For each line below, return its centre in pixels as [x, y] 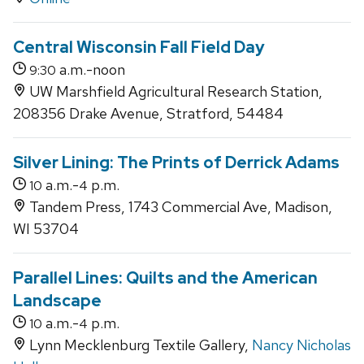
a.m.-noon [91, 70]
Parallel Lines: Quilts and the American [165, 278]
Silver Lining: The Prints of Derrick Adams [176, 163]
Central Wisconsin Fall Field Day [139, 48]
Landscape [57, 301]
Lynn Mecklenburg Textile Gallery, [139, 345]
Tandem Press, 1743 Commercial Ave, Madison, [179, 207]
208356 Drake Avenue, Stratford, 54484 [148, 114]
